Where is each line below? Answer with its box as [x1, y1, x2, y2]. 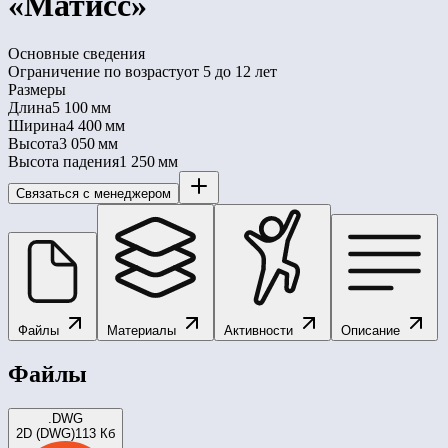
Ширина [8, 116, 66, 134]
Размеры [8, 80, 66, 98]
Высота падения [8, 152, 119, 170]
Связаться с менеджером [16, 185, 171, 201]
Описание [341, 322, 404, 338]
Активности [224, 322, 297, 338]
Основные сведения [8, 44, 145, 62]
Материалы [107, 322, 180, 338]
